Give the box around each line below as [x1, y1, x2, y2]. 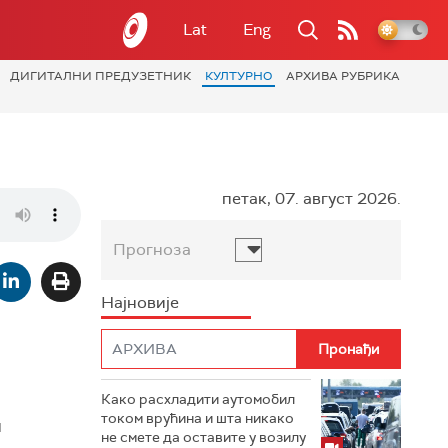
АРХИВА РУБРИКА [286, 68, 400, 84]
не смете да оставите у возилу [101, 428, 306, 446]
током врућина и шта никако [101, 409, 294, 427]
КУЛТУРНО [205, 68, 272, 84]
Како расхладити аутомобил [101, 390, 295, 408]
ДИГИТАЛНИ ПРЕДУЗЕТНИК [10, 68, 191, 84]
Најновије [101, 292, 179, 313]
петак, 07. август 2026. [222, 188, 401, 209]
